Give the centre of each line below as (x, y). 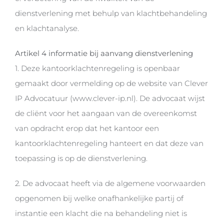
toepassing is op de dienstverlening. (81, 158)
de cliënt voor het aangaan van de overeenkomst (106, 113)
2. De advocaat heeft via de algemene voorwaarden (110, 183)
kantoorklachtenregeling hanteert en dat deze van (109, 143)
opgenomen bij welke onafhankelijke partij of (99, 198)
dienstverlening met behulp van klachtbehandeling (111, 13)
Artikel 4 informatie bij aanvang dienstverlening (104, 53)
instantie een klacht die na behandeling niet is (101, 213)
